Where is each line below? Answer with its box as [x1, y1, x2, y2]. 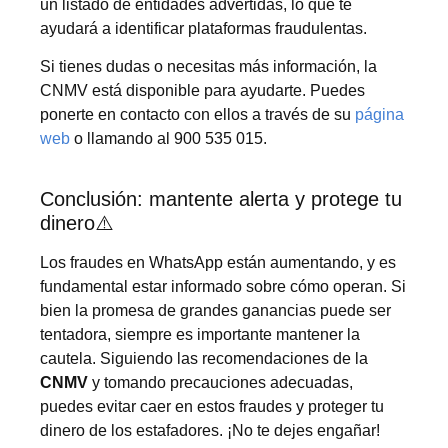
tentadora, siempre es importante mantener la [40, 325, 360, 343]
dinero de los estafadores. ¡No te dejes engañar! [40, 421, 380, 439]
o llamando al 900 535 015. [74, 130, 267, 148]
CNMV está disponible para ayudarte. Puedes [40, 82, 365, 100]
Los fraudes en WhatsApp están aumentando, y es [40, 253, 396, 271]
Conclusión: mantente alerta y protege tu [40, 187, 402, 210]
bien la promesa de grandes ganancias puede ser [40, 301, 391, 319]
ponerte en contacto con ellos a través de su [40, 106, 355, 124]
